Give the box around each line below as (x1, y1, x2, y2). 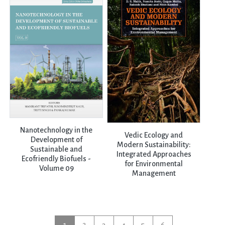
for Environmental (125, 160, 183, 168)
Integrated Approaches (116, 150, 191, 159)
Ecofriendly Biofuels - (22, 155, 91, 163)
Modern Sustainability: (117, 141, 191, 149)
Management (132, 169, 176, 178)
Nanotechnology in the (20, 126, 93, 135)
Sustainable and (30, 145, 83, 154)
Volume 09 (39, 164, 74, 173)
